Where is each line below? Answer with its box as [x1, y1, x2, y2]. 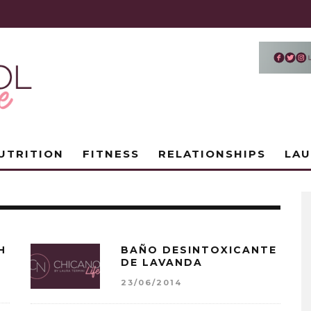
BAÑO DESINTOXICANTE [121, 244, 277, 256]
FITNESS [83, 147, 140, 160]
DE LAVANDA [121, 256, 203, 269]
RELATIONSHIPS [158, 147, 266, 160]
